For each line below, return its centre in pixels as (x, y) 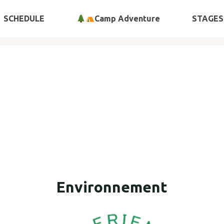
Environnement (112, 187)
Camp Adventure (127, 18)
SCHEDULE (24, 18)
